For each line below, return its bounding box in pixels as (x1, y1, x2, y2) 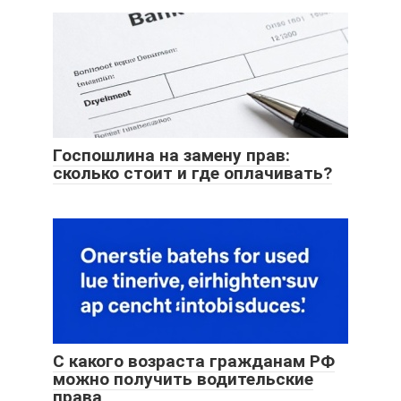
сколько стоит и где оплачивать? (53, 162, 332, 183)
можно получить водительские (53, 368, 313, 389)
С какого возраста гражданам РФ (53, 350, 335, 371)
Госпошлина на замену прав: (53, 144, 290, 166)
